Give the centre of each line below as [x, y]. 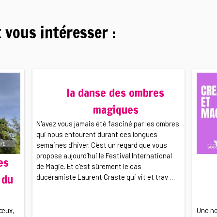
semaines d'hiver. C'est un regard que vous [102, 145]
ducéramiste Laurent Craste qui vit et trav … [106, 177]
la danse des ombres [116, 93]
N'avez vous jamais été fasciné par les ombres [108, 124]
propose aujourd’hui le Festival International [104, 156]
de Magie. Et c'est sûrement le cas [89, 166]
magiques [116, 110]
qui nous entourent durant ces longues [97, 134]
